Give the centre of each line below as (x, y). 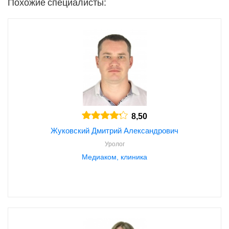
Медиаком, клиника (114, 157)
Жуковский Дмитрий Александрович (114, 130)
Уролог (114, 144)
